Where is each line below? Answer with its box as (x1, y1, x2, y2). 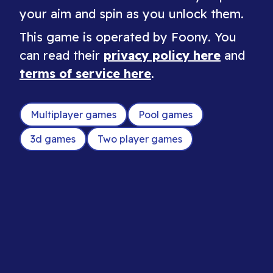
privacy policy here (104, 48, 221, 63)
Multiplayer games (30, 108, 116, 121)
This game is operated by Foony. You (19, 29, 236, 44)
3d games (30, 133, 76, 145)
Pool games (138, 108, 193, 121)
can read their (19, 48, 104, 63)
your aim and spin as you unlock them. (19, 6, 244, 21)
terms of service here (19, 66, 151, 81)
